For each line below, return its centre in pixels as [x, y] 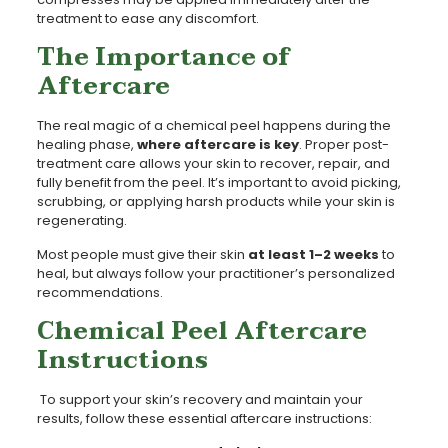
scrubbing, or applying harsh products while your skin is [215, 201]
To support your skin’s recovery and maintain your [201, 399]
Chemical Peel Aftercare [201, 331]
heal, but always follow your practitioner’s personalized [215, 273]
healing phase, [86, 144]
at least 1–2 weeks [313, 254]
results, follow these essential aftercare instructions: [204, 418]
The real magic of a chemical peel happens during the [213, 125]
